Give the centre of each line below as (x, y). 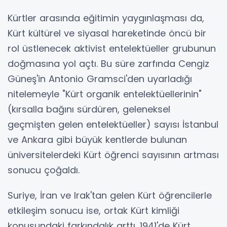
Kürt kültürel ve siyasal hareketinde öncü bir (107, 33)
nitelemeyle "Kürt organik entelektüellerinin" (105, 94)
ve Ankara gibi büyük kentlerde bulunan (97, 140)
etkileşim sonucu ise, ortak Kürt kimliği (93, 211)
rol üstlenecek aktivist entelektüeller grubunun (112, 48)
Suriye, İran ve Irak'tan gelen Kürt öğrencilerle (110, 195)
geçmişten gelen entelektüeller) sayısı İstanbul (113, 124)
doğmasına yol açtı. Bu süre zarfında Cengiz (108, 64)
